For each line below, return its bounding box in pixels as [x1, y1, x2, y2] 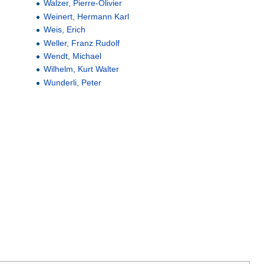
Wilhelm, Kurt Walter [44, 64, 120, 74]
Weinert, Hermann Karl [44, 11, 130, 21]
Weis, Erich [44, 25, 86, 35]
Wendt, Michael [44, 51, 102, 61]
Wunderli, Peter [44, 77, 102, 87]
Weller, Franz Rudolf [44, 38, 120, 48]
